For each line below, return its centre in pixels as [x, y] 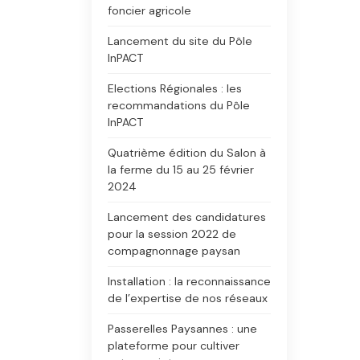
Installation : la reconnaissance [189, 281]
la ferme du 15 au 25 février [181, 170]
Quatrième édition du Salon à [187, 153]
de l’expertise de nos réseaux [188, 298]
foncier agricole [149, 10]
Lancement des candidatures [187, 217]
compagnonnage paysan [174, 251]
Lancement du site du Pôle [180, 41]
